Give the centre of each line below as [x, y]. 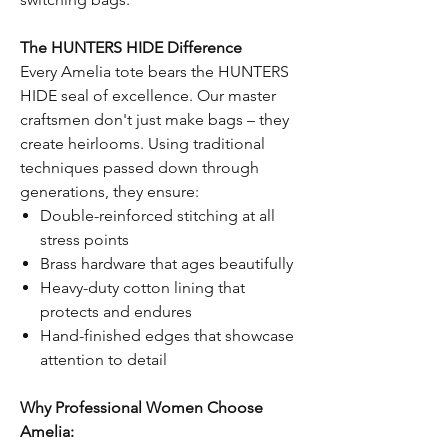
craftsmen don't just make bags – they [154, 120]
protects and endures [116, 312]
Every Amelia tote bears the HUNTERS [154, 72]
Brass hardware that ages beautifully [166, 264]
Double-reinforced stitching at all [157, 216]
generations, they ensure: [109, 192]
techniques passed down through [139, 168]
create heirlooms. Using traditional [142, 144]
